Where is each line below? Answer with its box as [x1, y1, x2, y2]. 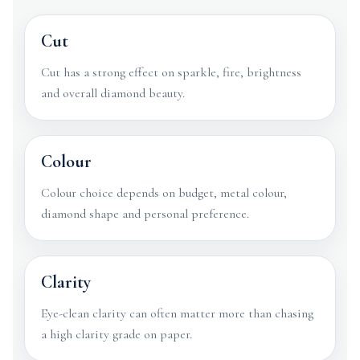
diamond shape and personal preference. [41, 206, 249, 222]
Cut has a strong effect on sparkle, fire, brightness [41, 64, 301, 80]
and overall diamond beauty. [41, 85, 185, 101]
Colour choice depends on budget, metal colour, [41, 185, 287, 201]
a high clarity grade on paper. [41, 326, 192, 342]
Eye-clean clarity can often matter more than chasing [41, 305, 313, 321]
